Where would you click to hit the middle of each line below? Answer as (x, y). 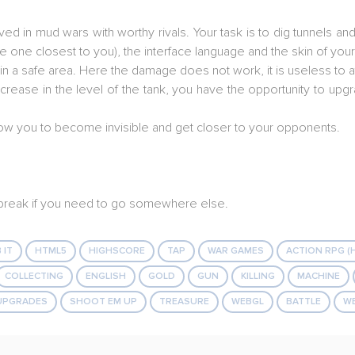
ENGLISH (106, 276)
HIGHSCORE (117, 251)
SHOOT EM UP (103, 302)
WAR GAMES (236, 251)
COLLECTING (34, 276)
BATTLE (303, 302)
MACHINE (319, 276)
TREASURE (184, 302)
